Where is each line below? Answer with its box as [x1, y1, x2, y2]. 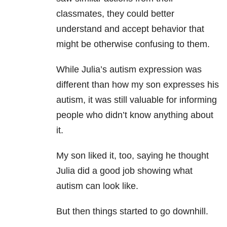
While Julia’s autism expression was [56, 64, 202, 75]
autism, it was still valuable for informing [56, 95, 217, 105]
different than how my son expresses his [56, 80, 219, 90]
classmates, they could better [56, 9, 174, 19]
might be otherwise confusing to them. [56, 39, 210, 50]
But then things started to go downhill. [56, 206, 208, 217]
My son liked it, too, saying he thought [56, 150, 209, 161]
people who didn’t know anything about [56, 110, 213, 121]
